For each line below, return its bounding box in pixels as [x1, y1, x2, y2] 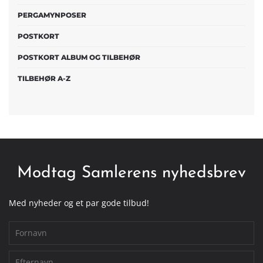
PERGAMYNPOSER [18, 10, 86, 19]
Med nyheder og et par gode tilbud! [9, 197, 149, 208]
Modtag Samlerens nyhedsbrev [17, 164, 246, 181]
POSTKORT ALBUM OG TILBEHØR [18, 52, 140, 62]
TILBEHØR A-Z [18, 73, 70, 83]
